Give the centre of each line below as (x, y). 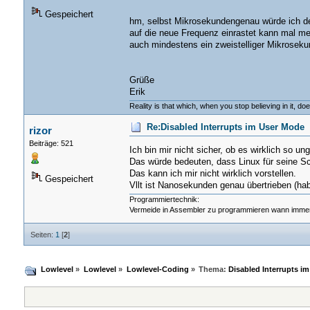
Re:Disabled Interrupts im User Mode (225, 128)
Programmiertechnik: (164, 200)
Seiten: (43, 235)
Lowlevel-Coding (157, 269)
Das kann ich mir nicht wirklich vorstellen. (212, 174)
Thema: (214, 269)
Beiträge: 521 (51, 144)
